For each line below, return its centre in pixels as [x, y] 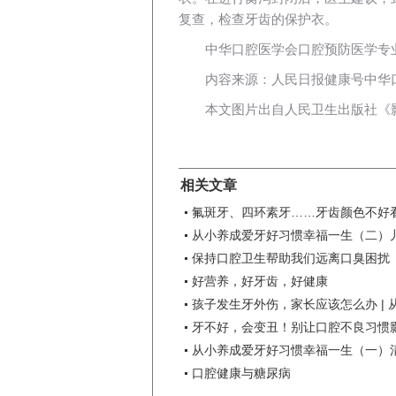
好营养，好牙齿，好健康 [260, 281]
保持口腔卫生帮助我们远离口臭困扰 [291, 258]
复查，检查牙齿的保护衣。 [258, 19]
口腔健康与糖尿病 [241, 373]
